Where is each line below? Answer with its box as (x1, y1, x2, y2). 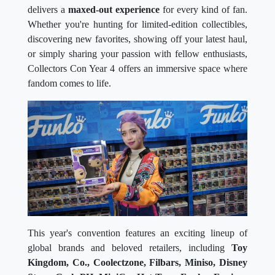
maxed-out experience (68, 4, 160, 15)
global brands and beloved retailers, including (28, 242, 231, 253)
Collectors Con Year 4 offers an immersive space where (28, 63, 247, 74)
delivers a (28, 4, 68, 15)
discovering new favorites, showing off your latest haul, (28, 33, 247, 44)
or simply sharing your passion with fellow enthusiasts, (28, 48, 247, 59)
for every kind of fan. (160, 4, 247, 15)
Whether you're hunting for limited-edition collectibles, (28, 18, 247, 29)
